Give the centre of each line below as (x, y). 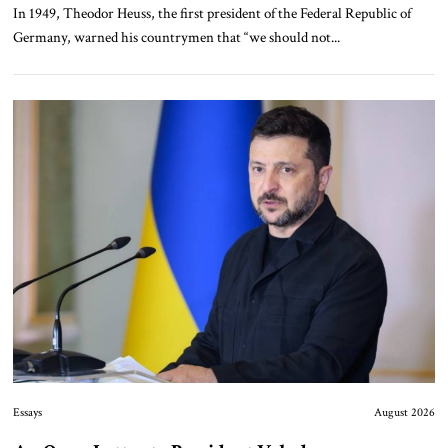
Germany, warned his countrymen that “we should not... (176, 37)
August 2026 (405, 413)
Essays (27, 413)
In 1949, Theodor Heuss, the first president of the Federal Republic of (211, 13)
